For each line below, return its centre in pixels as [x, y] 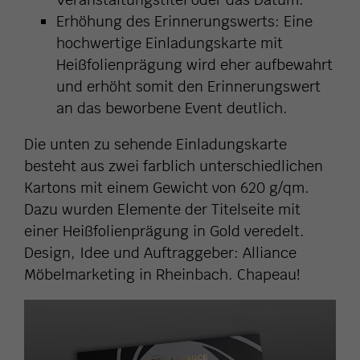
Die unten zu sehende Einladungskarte [155, 145]
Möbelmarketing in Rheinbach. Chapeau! [162, 275]
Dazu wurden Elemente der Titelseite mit [162, 210]
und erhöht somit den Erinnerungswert [188, 87]
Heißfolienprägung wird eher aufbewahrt [194, 65]
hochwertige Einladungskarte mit [170, 43]
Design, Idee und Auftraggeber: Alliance [160, 253]
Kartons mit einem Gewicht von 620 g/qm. [167, 188]
